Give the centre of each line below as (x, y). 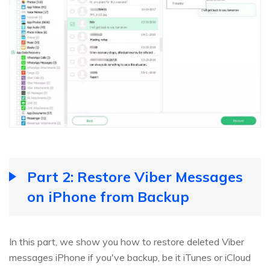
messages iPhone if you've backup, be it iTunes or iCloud (130, 257)
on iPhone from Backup (108, 196)
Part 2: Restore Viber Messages (135, 176)
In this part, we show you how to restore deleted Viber (127, 241)
